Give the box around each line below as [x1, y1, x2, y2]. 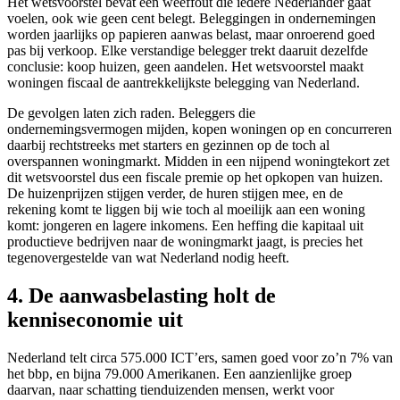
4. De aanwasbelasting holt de [7, 283, 276, 307]
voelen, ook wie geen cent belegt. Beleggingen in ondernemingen [7, 11, 376, 27]
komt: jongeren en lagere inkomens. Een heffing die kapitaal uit [7, 218, 363, 234]
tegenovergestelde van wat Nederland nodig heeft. [7, 250, 289, 266]
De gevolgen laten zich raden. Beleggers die [7, 105, 255, 121]
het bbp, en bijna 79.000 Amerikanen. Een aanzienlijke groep [7, 365, 352, 381]
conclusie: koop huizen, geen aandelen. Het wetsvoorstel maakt [7, 59, 363, 75]
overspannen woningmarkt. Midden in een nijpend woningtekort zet [7, 154, 389, 170]
